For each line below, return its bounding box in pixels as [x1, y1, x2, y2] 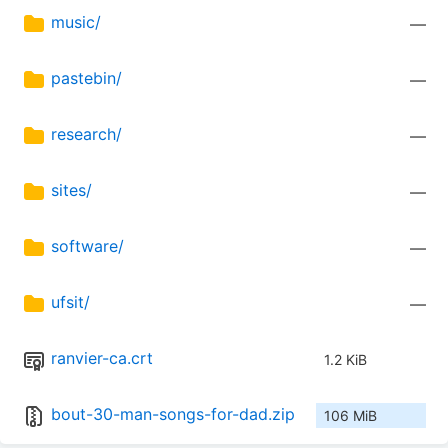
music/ [51, 12, 101, 33]
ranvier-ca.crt [51, 348, 153, 369]
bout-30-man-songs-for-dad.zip [51, 404, 295, 425]
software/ [51, 236, 124, 257]
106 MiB [324, 407, 377, 425]
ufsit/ [51, 292, 90, 313]
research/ [51, 124, 122, 145]
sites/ [51, 180, 92, 201]
